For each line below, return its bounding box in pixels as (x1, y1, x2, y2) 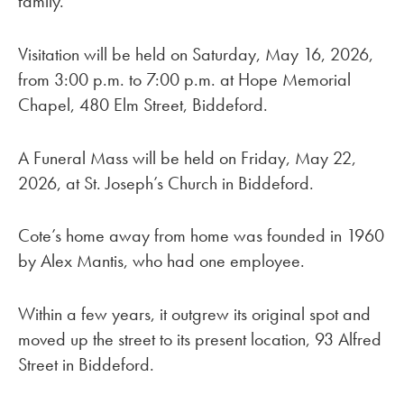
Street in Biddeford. (18, 353, 154, 377)
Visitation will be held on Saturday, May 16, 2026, (18, 41, 373, 66)
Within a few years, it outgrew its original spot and (18, 302, 371, 326)
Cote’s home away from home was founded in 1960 (18, 224, 384, 248)
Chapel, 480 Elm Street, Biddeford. (18, 92, 268, 116)
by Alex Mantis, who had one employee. (18, 249, 305, 273)
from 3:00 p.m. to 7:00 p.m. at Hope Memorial (18, 67, 351, 91)
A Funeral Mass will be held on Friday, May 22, (18, 145, 356, 170)
